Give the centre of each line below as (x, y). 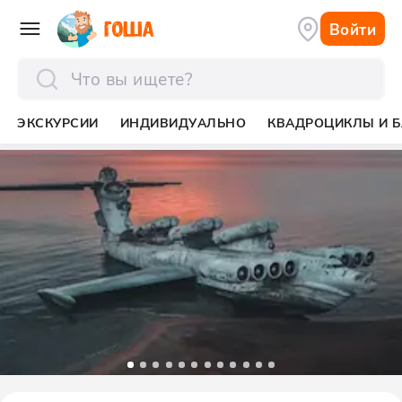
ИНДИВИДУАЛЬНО (183, 123)
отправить (57, 109)
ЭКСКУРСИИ (58, 123)
